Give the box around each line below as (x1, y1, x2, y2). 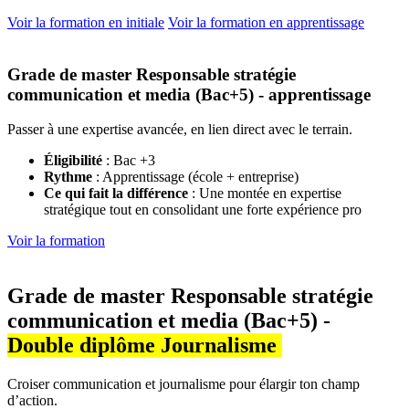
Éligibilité (44, 152, 106, 169)
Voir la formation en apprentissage (168, 14, 364, 30)
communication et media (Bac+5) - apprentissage (7, 84, 371, 104)
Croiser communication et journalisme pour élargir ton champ (7, 376, 360, 393)
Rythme (44, 169, 96, 185)
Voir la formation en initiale (7, 14, 164, 30)
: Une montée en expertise (192, 185, 341, 202)
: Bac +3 (106, 152, 155, 169)
